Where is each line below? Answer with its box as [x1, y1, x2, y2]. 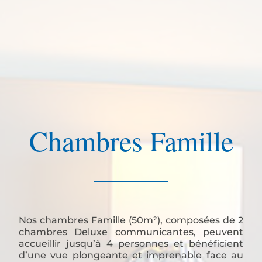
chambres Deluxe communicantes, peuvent [19, 226, 243, 237]
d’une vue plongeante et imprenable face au [19, 250, 243, 261]
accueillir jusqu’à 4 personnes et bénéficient [19, 238, 243, 249]
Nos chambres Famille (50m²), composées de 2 [19, 215, 243, 226]
